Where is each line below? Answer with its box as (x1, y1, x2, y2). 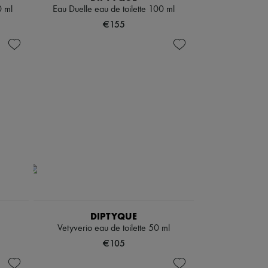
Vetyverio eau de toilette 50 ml (57, 224, 170, 233)
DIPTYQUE (90, 211, 137, 222)
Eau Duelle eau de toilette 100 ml (53, 5, 175, 14)
